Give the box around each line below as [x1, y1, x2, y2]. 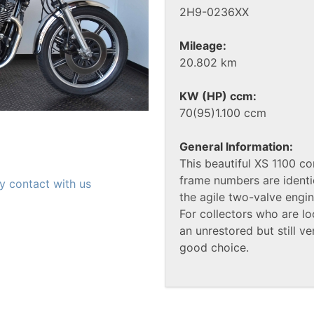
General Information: [179, 139, 293, 154]
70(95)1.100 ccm [179, 106, 266, 121]
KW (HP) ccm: [179, 89, 257, 104]
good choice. [179, 240, 249, 255]
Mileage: [179, 39, 226, 53]
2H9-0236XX [179, 5, 249, 20]
